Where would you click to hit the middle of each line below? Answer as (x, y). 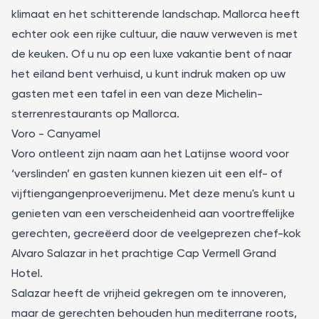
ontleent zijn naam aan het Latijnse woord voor (162, 155)
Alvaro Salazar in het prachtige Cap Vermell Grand (144, 254)
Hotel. (27, 274)
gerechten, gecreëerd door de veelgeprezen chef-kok (156, 234)
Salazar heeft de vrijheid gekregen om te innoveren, (149, 294)
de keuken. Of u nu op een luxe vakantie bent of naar (152, 55)
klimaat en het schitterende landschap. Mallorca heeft (156, 15)
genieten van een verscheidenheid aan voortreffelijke (153, 214)
